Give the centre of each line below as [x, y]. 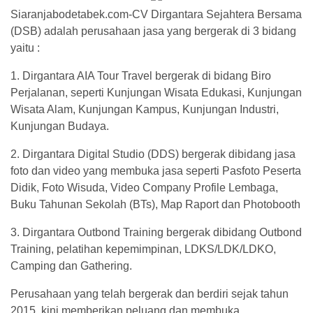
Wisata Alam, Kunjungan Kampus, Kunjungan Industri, [145, 109]
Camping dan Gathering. [71, 266]
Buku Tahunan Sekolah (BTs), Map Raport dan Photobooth [155, 204]
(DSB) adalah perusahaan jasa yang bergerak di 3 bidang [153, 31]
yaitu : [25, 48]
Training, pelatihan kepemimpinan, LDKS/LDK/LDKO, [143, 249]
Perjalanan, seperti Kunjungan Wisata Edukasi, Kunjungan [156, 93]
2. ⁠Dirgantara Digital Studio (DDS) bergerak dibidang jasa [153, 154]
